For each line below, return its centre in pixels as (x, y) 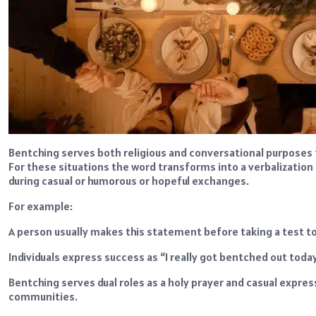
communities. (43, 297)
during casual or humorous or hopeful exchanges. (129, 181)
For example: (41, 206)
